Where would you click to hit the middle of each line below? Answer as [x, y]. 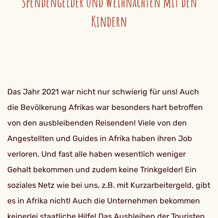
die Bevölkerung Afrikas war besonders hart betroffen [105, 107]
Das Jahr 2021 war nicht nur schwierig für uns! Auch [103, 92]
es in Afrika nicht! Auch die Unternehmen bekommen [104, 201]
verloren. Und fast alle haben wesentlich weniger [97, 154]
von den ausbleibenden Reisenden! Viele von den [97, 123]
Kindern [109, 21]
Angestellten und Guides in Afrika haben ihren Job [100, 138]
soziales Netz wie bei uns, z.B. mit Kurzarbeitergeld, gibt [109, 185]
